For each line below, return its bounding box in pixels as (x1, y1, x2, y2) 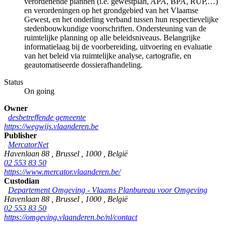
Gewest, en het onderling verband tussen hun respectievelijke (24, 15, 218, 24)
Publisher (4, 131, 37, 140)
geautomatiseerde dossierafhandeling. (24, 60, 143, 69)
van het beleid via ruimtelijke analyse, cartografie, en (24, 51, 191, 60)
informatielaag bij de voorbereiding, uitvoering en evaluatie (24, 42, 212, 51)
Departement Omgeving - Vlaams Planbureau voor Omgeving (8, 185, 207, 194)
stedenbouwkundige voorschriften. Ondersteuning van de (24, 24, 206, 33)
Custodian (4, 176, 39, 185)
